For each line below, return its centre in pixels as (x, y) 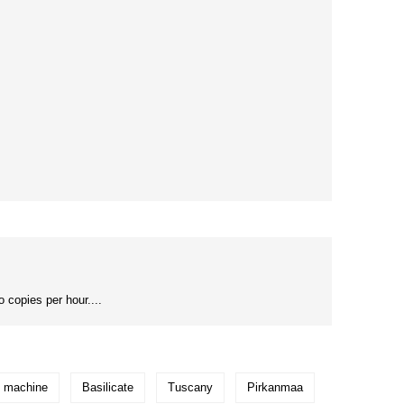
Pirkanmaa (275, 388)
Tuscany (190, 388)
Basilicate (108, 388)
